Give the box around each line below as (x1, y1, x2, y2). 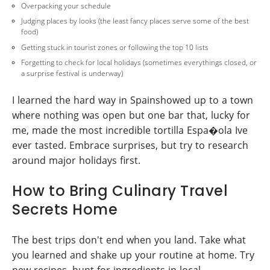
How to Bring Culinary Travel (12, 181, 228, 201)
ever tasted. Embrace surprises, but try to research (12, 138, 248, 152)
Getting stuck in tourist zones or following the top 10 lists (21, 42, 209, 52)
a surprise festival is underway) (21, 68, 123, 78)
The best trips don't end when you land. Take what (12, 233, 246, 246)
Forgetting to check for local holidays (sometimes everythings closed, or (21, 57, 257, 67)
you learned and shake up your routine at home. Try (12, 248, 254, 262)
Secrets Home (12, 199, 118, 219)
